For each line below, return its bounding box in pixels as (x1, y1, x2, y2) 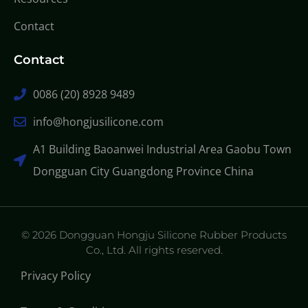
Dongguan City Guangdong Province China (32, 164, 254, 179)
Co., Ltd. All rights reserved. (85, 243, 223, 257)
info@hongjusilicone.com (32, 114, 164, 130)
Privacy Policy (21, 268, 91, 284)
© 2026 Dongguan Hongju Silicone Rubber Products (21, 228, 287, 242)
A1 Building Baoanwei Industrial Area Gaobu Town (32, 142, 291, 157)
